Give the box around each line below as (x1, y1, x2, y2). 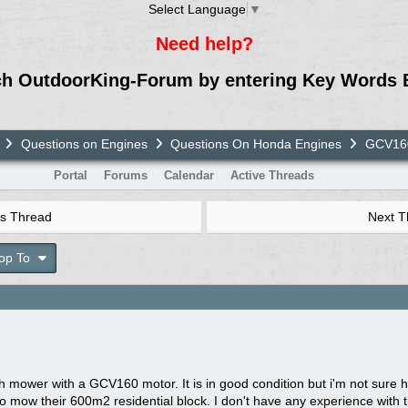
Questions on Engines (20, 136, 148, 151)
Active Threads (229, 168, 314, 182)
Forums (103, 168, 148, 182)
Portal (53, 168, 87, 182)
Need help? (155, 33, 253, 54)
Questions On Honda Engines (170, 136, 342, 151)
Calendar (163, 168, 214, 182)
